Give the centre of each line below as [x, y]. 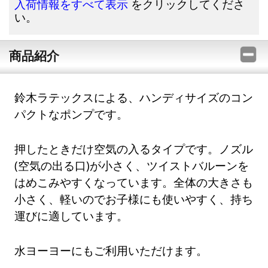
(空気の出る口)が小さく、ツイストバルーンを [132, 166]
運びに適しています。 [71, 216]
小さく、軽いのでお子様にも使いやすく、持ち [134, 199]
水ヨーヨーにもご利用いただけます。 [111, 250]
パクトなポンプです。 [71, 114]
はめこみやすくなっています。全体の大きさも [134, 182]
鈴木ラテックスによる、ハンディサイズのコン [134, 98]
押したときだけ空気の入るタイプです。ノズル [134, 149]
